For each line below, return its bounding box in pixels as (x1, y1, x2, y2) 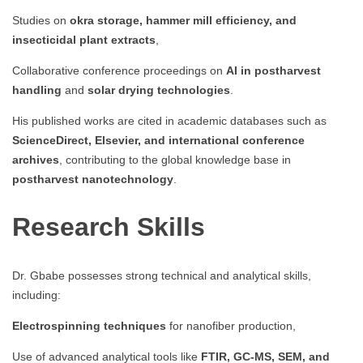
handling (12, 83, 62, 97)
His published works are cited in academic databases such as (12, 114, 327, 128)
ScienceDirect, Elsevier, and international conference (12, 134, 305, 147)
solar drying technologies (88, 83, 230, 97)
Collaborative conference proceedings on (12, 64, 226, 78)
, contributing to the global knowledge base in (59, 153, 291, 167)
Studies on (12, 14, 70, 28)
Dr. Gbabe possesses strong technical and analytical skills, (12, 268, 311, 282)
